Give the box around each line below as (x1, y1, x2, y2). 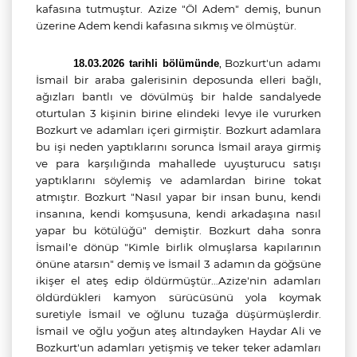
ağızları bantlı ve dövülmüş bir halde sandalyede (36, 90, 321, 103)
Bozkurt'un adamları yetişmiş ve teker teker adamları (36, 341, 321, 354)
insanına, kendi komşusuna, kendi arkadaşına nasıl (36, 207, 321, 220)
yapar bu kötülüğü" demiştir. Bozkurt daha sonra (36, 224, 321, 237)
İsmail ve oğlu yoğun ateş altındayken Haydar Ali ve (36, 324, 321, 337)
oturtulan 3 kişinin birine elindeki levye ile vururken (36, 107, 321, 120)
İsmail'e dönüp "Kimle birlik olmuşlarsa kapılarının (36, 241, 321, 253)
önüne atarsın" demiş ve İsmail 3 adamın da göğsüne (36, 257, 321, 270)
